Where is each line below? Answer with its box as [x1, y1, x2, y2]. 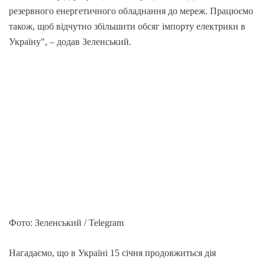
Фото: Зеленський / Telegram [9, 217, 124, 228]
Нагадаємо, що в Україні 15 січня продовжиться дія [9, 247, 216, 258]
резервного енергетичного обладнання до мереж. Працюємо [9, 5, 253, 16]
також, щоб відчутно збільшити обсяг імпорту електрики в [9, 21, 245, 31]
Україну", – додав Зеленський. [9, 36, 131, 47]
